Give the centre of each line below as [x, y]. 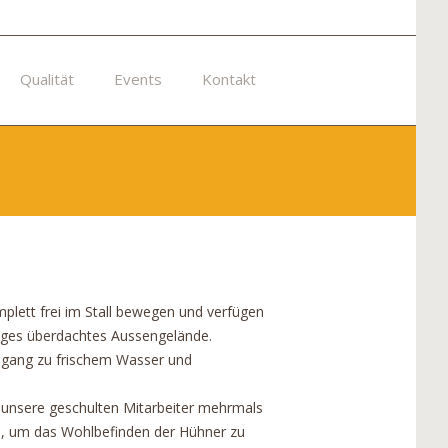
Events [138, 79]
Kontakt [229, 79]
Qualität [47, 79]
